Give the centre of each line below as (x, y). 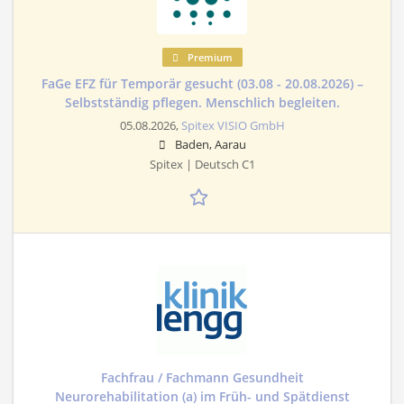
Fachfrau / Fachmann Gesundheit (202, 377)
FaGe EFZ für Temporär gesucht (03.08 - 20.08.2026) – (202, 83)
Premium (208, 57)
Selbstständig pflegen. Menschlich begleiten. (202, 102)
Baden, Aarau (210, 144)
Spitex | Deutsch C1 (202, 164)
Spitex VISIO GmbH (233, 125)
